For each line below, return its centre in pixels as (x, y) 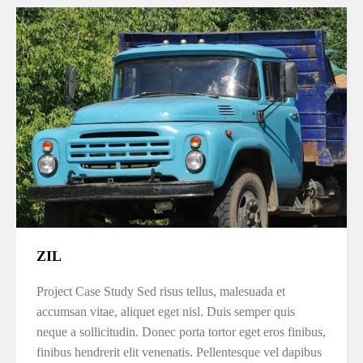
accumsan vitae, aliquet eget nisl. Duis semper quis (166, 312)
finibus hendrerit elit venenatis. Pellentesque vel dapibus (179, 352)
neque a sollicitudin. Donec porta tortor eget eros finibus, (181, 332)
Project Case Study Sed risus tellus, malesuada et (161, 291)
